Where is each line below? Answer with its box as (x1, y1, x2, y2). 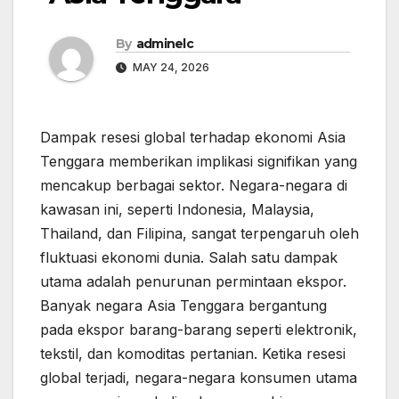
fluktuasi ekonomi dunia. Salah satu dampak (40, 248, 338, 267)
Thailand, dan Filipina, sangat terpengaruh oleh (40, 224, 359, 243)
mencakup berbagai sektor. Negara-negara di (40, 176, 347, 195)
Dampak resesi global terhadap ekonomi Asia (40, 128, 346, 147)
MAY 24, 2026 (130, 61, 209, 75)
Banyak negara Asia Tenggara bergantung (40, 297, 327, 315)
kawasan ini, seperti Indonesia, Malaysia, (40, 200, 314, 219)
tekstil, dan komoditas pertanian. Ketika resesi (40, 345, 346, 363)
